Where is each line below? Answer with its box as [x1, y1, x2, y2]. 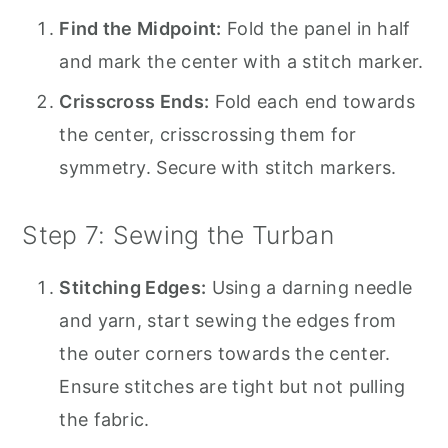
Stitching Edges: [59, 276, 207, 298]
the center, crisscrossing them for [59, 123, 357, 145]
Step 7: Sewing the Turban [22, 219, 334, 250]
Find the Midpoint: [59, 17, 222, 39]
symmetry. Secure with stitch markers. [59, 156, 397, 178]
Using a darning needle [206, 276, 413, 298]
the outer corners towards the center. [59, 342, 391, 364]
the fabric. [59, 408, 150, 430]
